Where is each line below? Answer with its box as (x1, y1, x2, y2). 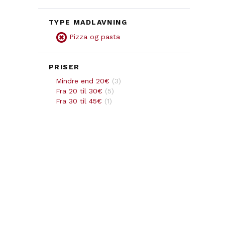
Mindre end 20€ (56, 76, 109, 85)
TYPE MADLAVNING (49, 18, 127, 27)
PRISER (49, 62, 80, 71)
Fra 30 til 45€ (56, 96, 102, 105)
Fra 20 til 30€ (56, 86, 102, 95)
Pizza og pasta (69, 33, 120, 41)
